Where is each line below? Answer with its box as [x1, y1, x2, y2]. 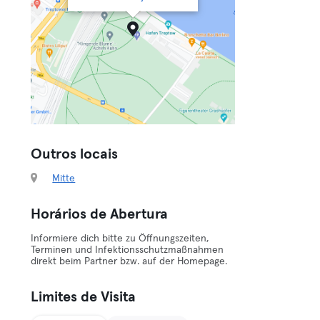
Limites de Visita [31, 290, 136, 304]
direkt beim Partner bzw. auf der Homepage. [31, 256, 228, 266]
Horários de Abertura [31, 207, 169, 221]
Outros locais [31, 147, 119, 161]
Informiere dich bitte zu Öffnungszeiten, [31, 234, 209, 244]
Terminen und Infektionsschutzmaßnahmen [31, 245, 224, 255]
